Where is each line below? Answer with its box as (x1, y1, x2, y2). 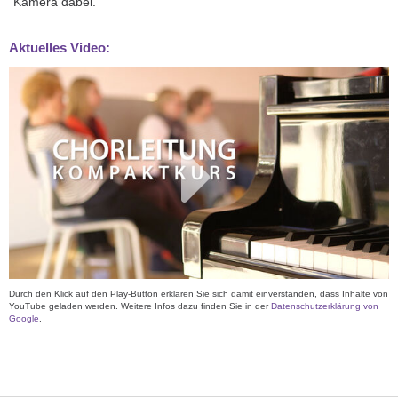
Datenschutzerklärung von (271, 301, 378, 312)
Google (9, 314, 39, 324)
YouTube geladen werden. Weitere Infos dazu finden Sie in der (9, 301, 271, 312)
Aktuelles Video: (9, 39, 110, 55)
